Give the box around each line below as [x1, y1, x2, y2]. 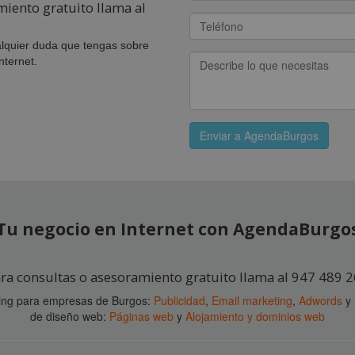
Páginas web [109, 308, 174, 325]
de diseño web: [30, 308, 109, 325]
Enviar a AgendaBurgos [200, 128, 319, 144]
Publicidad [154, 292, 205, 309]
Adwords [299, 292, 342, 309]
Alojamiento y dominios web [185, 308, 325, 325]
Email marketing [212, 292, 292, 309]
